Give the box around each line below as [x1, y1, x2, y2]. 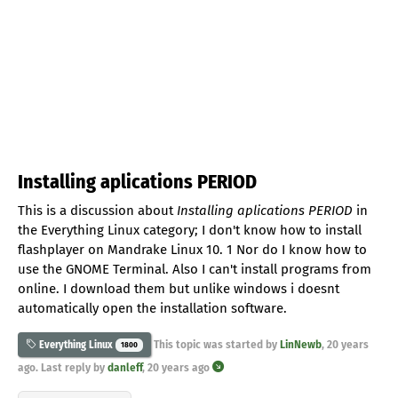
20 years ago [147, 360, 210, 374]
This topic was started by [150, 338, 280, 352]
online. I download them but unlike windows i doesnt [18, 280, 339, 297]
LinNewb [279, 338, 322, 352]
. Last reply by [36, 360, 107, 374]
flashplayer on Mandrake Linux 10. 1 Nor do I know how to [18, 241, 367, 258]
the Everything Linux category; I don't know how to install [18, 221, 362, 238]
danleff [107, 360, 142, 374]
